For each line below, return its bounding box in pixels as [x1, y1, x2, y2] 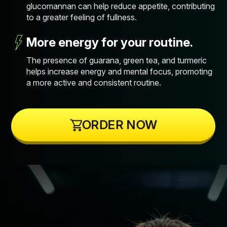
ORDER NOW [82, 117, 158, 132]
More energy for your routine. [26, 34, 194, 50]
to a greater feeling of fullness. [26, 12, 137, 22]
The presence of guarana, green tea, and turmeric [26, 55, 207, 65]
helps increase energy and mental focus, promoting [26, 66, 213, 77]
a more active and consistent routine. [26, 77, 162, 88]
